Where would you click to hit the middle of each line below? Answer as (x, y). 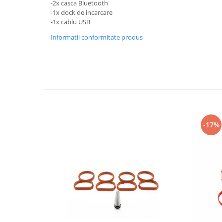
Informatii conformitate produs (97, 37)
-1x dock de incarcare (82, 12)
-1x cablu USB (70, 22)
